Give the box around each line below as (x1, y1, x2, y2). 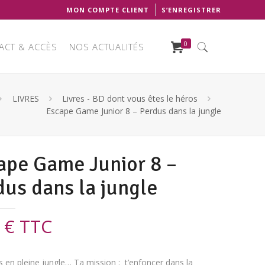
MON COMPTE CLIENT (66, 5, 149, 14)
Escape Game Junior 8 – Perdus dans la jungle (46, 105, 221, 117)
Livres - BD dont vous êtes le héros (62, 93, 198, 104)
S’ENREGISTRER (161, 5, 221, 14)
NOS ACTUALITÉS (69, 41, 144, 53)
